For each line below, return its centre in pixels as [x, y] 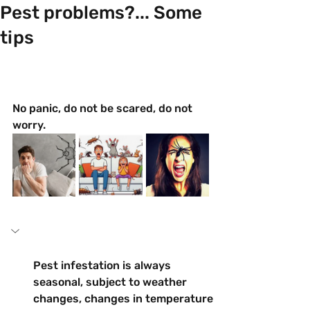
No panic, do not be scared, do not [104, 108]
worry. [29, 125]
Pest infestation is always [103, 265]
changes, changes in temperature [125, 298]
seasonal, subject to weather [111, 282]
